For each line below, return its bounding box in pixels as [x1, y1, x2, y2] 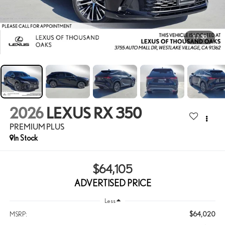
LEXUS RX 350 [46, 104, 142, 123]
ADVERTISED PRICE [74, 177, 151, 188]
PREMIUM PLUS [9, 122, 64, 132]
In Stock [13, 133, 38, 143]
